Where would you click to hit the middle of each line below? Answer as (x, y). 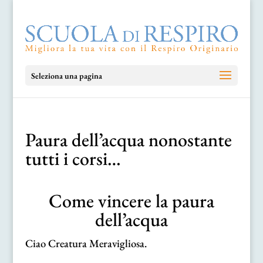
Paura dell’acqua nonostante (128, 140)
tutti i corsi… (73, 159)
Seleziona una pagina (66, 76)
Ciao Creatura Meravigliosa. (86, 243)
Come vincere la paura (131, 201)
